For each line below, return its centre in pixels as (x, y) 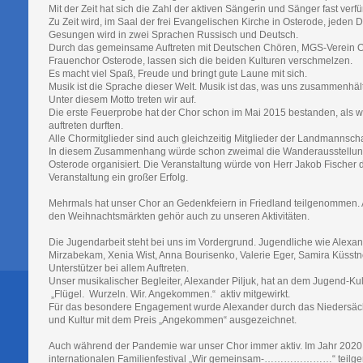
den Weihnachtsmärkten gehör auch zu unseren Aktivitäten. (180, 216)
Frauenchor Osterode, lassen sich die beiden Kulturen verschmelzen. (201, 60)
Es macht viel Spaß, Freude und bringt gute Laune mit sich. (179, 73)
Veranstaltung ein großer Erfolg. (118, 177)
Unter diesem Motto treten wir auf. (122, 99)
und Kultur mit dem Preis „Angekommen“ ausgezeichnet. (172, 320)
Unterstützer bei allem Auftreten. (118, 268)
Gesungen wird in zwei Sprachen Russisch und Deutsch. (174, 34)
